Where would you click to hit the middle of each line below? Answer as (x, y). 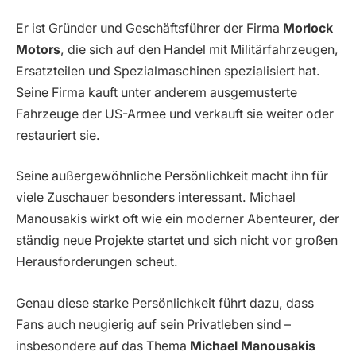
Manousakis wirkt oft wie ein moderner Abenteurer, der (178, 219)
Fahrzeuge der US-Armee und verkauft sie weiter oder (175, 114)
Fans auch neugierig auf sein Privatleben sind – (153, 324)
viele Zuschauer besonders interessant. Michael (156, 198)
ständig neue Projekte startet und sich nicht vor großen (177, 241)
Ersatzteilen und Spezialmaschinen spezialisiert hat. (168, 71)
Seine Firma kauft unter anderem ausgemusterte (157, 92)
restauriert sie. (58, 135)
